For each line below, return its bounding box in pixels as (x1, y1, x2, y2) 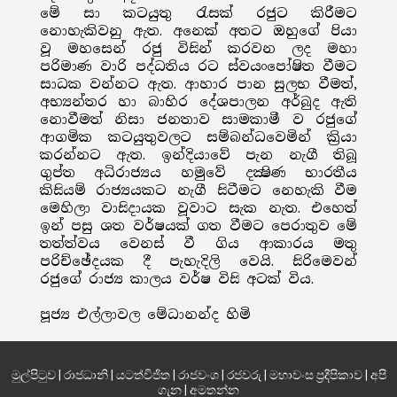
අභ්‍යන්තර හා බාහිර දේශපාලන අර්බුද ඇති (39, 93, 358, 111)
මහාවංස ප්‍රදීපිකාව (269, 368, 362, 382)
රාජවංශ (177, 368, 219, 382)
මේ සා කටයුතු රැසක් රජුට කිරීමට (39, 4, 358, 22)
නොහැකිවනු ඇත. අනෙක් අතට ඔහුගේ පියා (39, 22, 358, 40)
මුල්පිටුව (11, 368, 56, 382)
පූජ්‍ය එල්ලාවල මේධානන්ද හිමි (39, 306, 251, 323)
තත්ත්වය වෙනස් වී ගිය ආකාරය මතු (39, 235, 358, 253)
